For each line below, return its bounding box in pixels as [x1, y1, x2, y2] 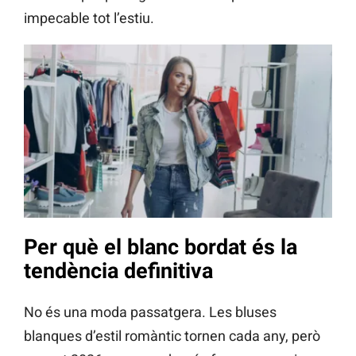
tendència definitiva [24, 257, 213, 284]
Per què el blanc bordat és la [24, 234, 297, 260]
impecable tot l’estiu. [24, 9, 154, 26]
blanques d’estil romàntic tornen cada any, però [24, 327, 320, 345]
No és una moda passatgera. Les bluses [24, 304, 277, 321]
